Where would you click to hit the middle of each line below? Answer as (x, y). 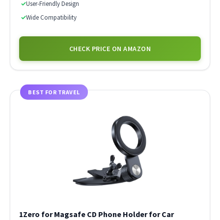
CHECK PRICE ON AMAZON (110, 48)
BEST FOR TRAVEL (54, 92)
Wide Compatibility (51, 17)
